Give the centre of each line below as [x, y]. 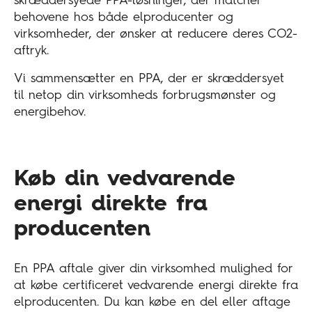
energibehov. [50, 112]
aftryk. [31, 51]
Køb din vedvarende [125, 179]
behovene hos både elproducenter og [124, 18]
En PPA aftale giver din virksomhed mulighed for [153, 269]
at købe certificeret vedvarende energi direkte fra [156, 286]
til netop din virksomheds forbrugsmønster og [145, 96]
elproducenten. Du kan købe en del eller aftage [152, 303]
